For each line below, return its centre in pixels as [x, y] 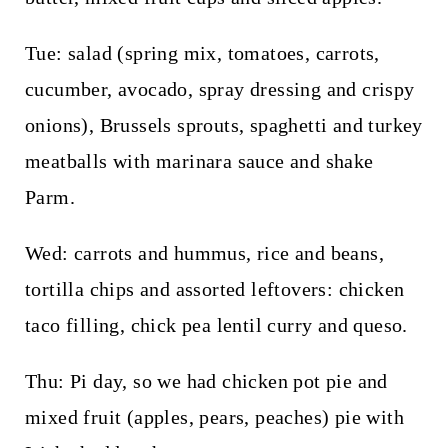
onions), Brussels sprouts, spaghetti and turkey [223, 124]
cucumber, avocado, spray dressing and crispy [219, 88]
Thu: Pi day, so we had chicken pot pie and [206, 380]
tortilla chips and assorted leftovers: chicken [214, 288]
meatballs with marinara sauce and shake [199, 160]
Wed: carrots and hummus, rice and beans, [204, 252]
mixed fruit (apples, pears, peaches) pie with [214, 416]
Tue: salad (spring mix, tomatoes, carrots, [202, 52]
